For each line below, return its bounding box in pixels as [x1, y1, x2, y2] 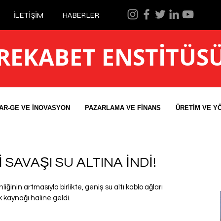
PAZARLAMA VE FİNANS [84, 104, 161, 111]
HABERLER [63, 11, 100, 20]
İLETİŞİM [13, 11, 44, 20]
